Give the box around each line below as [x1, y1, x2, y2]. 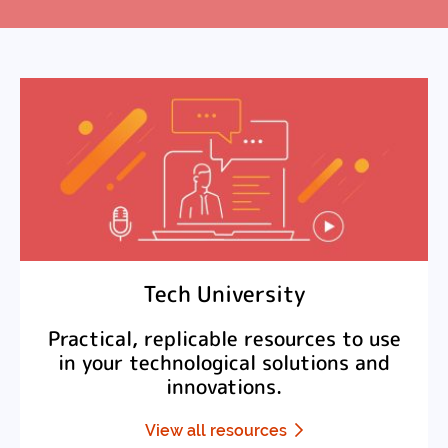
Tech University [143, 279, 305, 309]
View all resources [145, 421, 287, 441]
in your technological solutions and [58, 349, 390, 377]
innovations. [166, 373, 282, 401]
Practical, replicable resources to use [47, 325, 401, 353]
